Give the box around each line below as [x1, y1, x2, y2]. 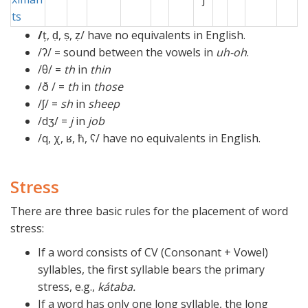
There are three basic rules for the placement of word [10, 203, 288, 219]
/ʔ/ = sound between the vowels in [38, 45, 216, 60]
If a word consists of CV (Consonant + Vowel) [38, 245, 268, 261]
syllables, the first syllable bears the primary [38, 262, 265, 278]
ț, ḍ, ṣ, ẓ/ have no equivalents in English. [43, 27, 245, 43]
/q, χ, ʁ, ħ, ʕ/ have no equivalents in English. [38, 131, 261, 146]
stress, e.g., [38, 279, 98, 295]
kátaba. [98, 279, 135, 295]
